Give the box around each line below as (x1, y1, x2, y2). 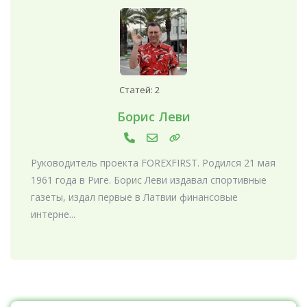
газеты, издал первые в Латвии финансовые (31, 190, 238, 204)
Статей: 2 (119, 84, 160, 96)
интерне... (31, 207, 75, 221)
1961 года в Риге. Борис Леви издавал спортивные (31, 173, 267, 186)
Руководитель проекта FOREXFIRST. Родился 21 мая (31, 156, 275, 169)
